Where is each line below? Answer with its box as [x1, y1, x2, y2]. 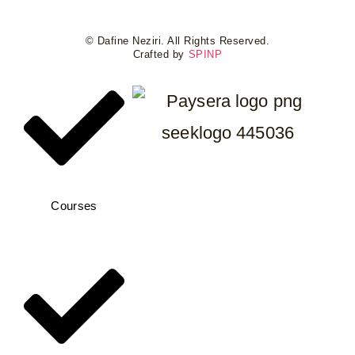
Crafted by [132, 49, 189, 60]
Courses [51, 199, 97, 213]
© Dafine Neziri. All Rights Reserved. [85, 36, 270, 47]
